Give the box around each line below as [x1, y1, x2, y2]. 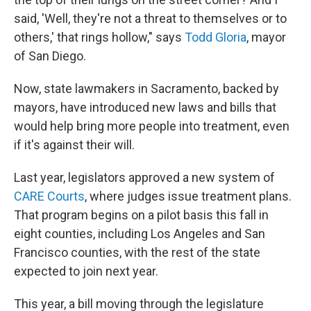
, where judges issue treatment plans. [85, 189, 292, 203]
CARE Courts [14, 189, 85, 203]
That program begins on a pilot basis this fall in [14, 208, 269, 222]
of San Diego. [14, 49, 86, 63]
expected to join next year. [14, 264, 158, 278]
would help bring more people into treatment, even [14, 119, 289, 133]
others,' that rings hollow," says [14, 30, 185, 44]
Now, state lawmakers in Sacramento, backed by [14, 81, 279, 96]
